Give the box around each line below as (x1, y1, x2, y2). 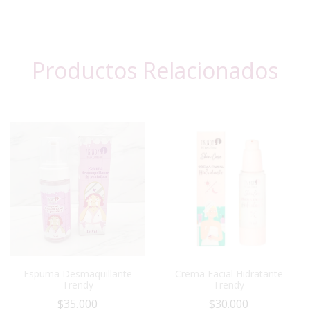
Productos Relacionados (32, 55, 278, 85)
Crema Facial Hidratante (174, 266, 283, 280)
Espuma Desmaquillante (23, 266, 132, 280)
